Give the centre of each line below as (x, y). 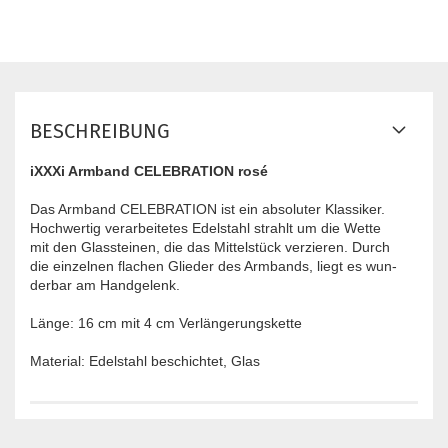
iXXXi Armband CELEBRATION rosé (149, 171)
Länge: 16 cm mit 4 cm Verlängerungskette (166, 323)
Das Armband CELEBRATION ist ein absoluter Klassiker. (209, 209)
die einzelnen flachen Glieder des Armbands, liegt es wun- (213, 266)
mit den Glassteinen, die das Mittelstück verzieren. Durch (210, 247)
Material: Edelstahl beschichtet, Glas (145, 361)
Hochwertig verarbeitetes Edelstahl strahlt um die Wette (205, 228)
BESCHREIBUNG (100, 131)
